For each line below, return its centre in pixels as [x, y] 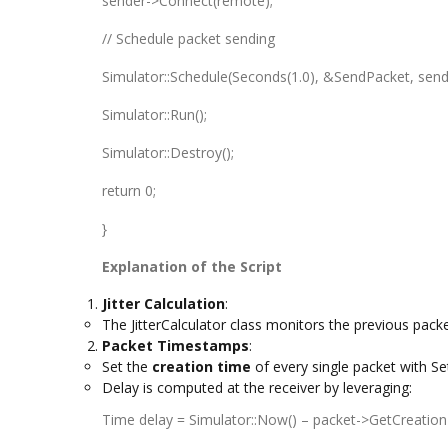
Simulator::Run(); [154, 114]
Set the [127, 366]
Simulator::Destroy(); [168, 152]
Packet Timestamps [175, 345]
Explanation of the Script [192, 266]
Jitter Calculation [163, 303]
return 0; [129, 190]
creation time [201, 366]
